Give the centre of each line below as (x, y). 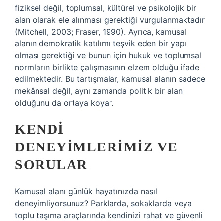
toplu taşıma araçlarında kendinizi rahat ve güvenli (109, 215)
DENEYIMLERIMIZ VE (96, 147)
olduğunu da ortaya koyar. (64, 103)
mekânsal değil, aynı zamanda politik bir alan (99, 91)
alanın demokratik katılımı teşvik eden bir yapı (101, 43)
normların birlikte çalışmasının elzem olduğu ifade (107, 67)
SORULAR (51, 165)
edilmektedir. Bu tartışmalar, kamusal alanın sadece (110, 79)
